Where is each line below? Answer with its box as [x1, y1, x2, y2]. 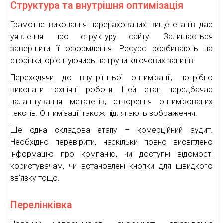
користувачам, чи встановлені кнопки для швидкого [10, 161, 213, 171]
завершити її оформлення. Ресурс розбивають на [10, 43, 213, 53]
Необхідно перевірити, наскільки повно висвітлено [10, 137, 213, 147]
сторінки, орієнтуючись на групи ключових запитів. [10, 55, 195, 65]
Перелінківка [10, 198, 72, 211]
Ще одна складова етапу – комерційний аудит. [10, 125, 213, 135]
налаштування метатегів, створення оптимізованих [10, 96, 213, 106]
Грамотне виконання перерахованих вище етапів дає [10, 19, 213, 29]
